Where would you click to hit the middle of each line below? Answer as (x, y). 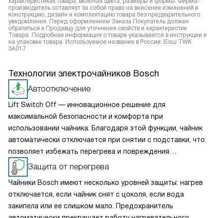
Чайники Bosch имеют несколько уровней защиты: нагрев (106, 182)
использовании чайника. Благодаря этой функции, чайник (105, 128)
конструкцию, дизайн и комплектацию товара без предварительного (104, 15)
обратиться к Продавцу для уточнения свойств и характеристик (98, 28)
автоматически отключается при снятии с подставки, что (107, 140)
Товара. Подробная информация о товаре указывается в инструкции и (108, 35)
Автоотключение (59, 89)
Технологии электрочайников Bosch (84, 73)
